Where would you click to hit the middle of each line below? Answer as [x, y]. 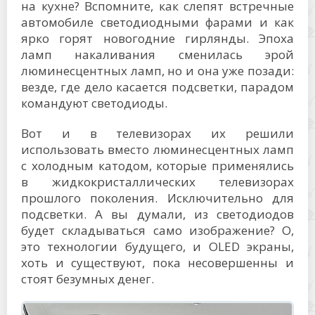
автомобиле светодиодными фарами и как [157, 22]
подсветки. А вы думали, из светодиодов [157, 214]
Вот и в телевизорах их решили [157, 133]
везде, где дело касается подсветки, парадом [157, 87]
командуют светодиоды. [94, 103]
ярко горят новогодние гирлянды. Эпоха [157, 38]
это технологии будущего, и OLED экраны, [157, 246]
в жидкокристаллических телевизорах [157, 182]
